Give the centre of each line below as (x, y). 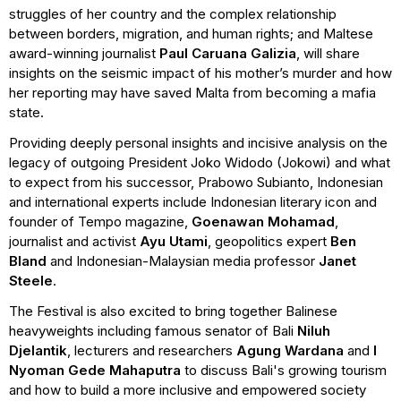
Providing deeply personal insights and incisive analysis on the (198, 142)
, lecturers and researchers (152, 350)
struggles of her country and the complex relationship (173, 13)
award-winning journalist (84, 53)
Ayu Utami (174, 241)
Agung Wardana (290, 350)
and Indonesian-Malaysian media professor (184, 260)
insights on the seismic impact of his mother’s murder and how (200, 73)
